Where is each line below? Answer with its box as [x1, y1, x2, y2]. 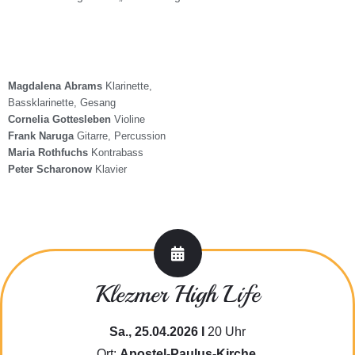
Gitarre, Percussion [74, 130, 166, 143]
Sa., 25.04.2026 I [109, 325, 208, 339]
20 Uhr [208, 325, 246, 339]
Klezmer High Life [95, 279, 260, 310]
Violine [111, 113, 145, 126]
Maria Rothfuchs [8, 147, 88, 159]
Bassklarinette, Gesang [8, 97, 116, 109]
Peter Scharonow [8, 163, 92, 176]
